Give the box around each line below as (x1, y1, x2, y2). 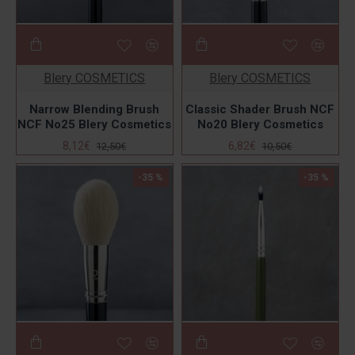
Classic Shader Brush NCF (185, 102, 335, 116)
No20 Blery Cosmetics (197, 117, 323, 132)
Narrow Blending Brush (29, 102, 160, 116)
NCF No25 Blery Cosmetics (17, 117, 172, 132)
